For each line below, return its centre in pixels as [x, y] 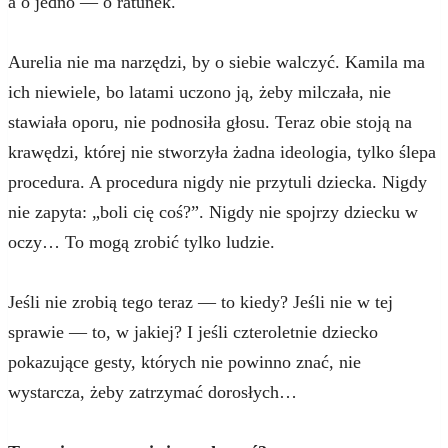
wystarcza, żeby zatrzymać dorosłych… [152, 391]
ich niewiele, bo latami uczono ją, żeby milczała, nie [199, 91]
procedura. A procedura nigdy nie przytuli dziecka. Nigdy [217, 181]
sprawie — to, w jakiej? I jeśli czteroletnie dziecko [193, 331]
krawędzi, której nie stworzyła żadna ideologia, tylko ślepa [222, 151]
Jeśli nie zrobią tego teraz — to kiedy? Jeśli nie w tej [200, 301]
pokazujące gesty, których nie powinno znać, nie [184, 361]
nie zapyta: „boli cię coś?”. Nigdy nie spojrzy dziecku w [213, 211]
